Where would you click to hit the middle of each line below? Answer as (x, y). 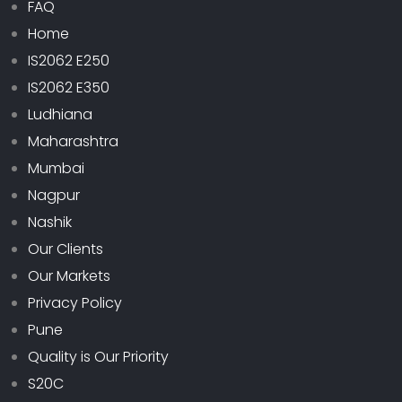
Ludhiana (60, 114)
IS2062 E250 (69, 60)
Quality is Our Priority (98, 356)
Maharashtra (73, 141)
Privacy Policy (75, 302)
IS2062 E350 (69, 87)
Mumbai (56, 168)
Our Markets (69, 275)
